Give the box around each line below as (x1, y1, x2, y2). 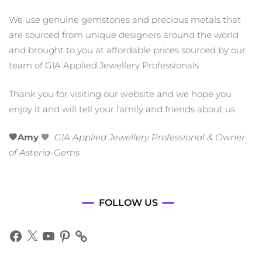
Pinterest (57, 227, 95, 238)
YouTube (41, 227, 76, 238)
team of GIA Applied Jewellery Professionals (9, 60, 199, 71)
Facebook (8, 227, 48, 238)
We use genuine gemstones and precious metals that (9, 14, 241, 26)
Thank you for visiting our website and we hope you (9, 88, 232, 99)
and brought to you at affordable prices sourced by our (9, 44, 246, 56)
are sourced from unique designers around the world (9, 29, 239, 41)
